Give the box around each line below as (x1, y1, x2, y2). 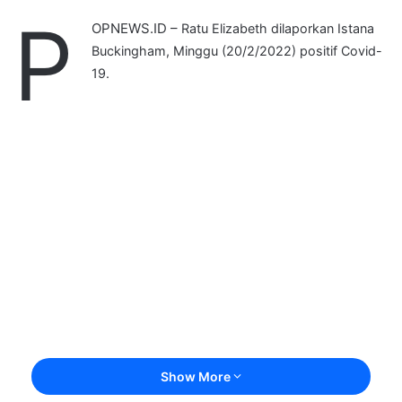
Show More (161, 369, 233, 384)
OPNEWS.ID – (92, 20, 181, 37)
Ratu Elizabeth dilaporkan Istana (181, 21, 374, 36)
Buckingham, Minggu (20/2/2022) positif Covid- (92, 43, 382, 58)
